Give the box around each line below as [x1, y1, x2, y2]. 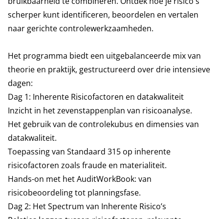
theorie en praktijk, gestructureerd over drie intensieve [8, 64, 210, 75]
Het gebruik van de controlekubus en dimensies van [8, 119, 199, 130]
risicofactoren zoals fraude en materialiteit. [8, 160, 167, 171]
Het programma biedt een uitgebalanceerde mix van [8, 50, 201, 61]
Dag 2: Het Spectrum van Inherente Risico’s [8, 201, 166, 212]
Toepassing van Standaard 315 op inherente [8, 146, 171, 157]
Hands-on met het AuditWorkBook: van [8, 174, 152, 184]
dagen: [8, 78, 33, 88]
